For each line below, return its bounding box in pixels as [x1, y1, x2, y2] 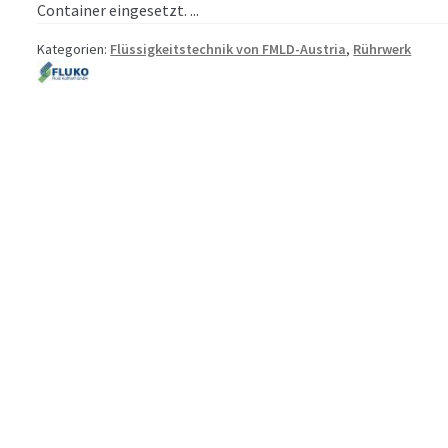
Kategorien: [37, 40, 111, 59]
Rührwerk [353, 40, 412, 59]
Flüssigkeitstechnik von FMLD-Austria [110, 40, 347, 59]
